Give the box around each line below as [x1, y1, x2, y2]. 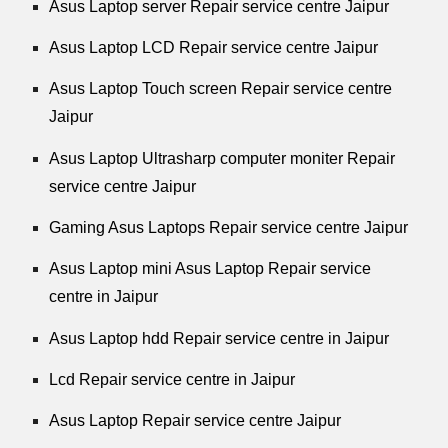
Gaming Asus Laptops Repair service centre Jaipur [49, 219, 409, 237]
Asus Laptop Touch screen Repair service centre [49, 80, 393, 98]
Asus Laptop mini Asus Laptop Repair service [49, 260, 372, 278]
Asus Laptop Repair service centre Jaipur [49, 412, 342, 430]
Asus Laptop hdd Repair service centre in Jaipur [49, 329, 390, 347]
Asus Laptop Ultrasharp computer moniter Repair [49, 149, 396, 167]
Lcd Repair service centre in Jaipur [49, 371, 296, 389]
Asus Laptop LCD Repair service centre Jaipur [49, 39, 379, 57]
